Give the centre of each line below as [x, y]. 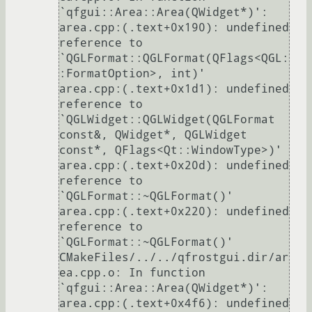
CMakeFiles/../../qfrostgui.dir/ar [174, 258]
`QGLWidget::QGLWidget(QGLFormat [167, 120]
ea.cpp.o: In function [132, 273]
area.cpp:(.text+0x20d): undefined [174, 166]
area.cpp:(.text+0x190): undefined [174, 28]
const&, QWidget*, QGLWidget [153, 135]
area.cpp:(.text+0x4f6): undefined [174, 304]
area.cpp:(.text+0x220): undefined [174, 212]
